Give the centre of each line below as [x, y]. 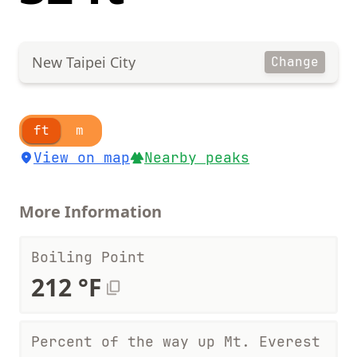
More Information [90, 212]
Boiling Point [88, 257]
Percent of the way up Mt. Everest [176, 341]
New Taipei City [84, 62]
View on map [82, 157]
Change [295, 62]
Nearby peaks [197, 157]
